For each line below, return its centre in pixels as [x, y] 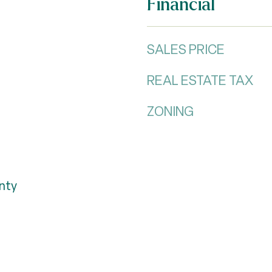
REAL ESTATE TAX [200, 80]
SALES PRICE [186, 49]
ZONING [170, 111]
